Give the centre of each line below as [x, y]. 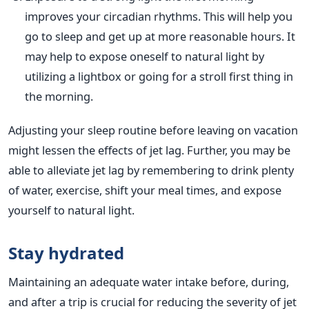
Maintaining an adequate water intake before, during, [149, 282]
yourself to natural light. [71, 210]
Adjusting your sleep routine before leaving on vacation [153, 130]
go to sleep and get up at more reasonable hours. [156, 37]
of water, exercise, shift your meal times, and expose [145, 190]
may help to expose [76, 57]
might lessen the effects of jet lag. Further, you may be [149, 150]
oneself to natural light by [196, 57]
